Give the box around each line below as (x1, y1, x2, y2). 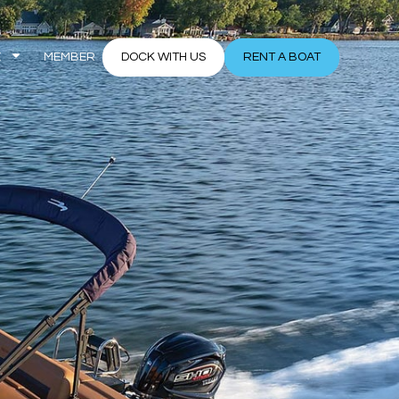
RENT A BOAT (242, 50, 321, 63)
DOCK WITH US (120, 50, 206, 63)
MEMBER (43, 50, 95, 63)
